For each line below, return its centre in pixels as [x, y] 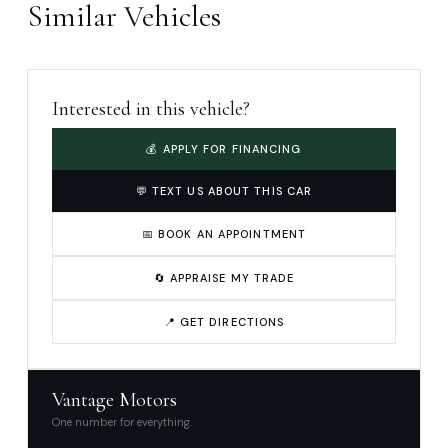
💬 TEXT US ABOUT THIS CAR [224, 191]
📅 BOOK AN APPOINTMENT [224, 234]
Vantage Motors [114, 400]
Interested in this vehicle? [151, 109]
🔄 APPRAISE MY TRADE [224, 278]
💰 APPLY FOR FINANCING [224, 149]
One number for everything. [122, 422]
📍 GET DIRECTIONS [224, 322]
